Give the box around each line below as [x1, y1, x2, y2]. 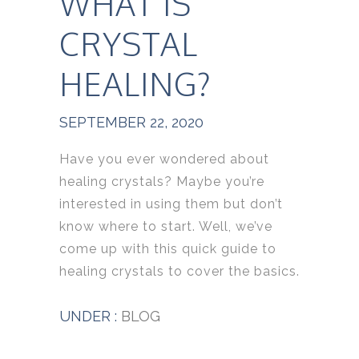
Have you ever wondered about [59, 151, 269, 167]
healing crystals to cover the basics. [59, 263, 300, 279]
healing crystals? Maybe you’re [59, 173, 264, 189]
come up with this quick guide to [59, 240, 276, 256]
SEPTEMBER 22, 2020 [59, 113, 204, 131]
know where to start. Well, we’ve [59, 218, 272, 234]
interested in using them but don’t [59, 196, 283, 212]
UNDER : [59, 307, 117, 325]
